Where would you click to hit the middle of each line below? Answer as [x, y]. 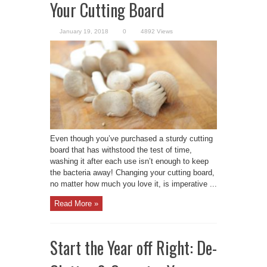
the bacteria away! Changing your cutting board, [132, 173]
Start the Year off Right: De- [133, 247]
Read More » [76, 203]
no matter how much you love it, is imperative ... [133, 184]
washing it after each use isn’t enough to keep [129, 162]
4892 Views [157, 31]
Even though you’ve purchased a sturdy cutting [131, 139]
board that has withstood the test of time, [121, 150]
